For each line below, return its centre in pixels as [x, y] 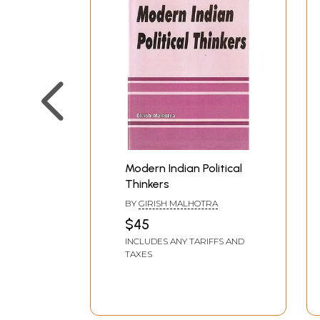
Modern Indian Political [184, 169]
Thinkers [147, 184]
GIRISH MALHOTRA [178, 204]
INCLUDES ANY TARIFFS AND [185, 241]
